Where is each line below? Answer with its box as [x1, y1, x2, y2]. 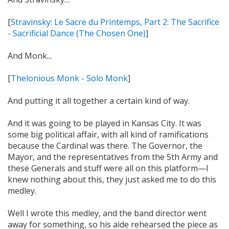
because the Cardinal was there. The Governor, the [8, 140, 202, 151]
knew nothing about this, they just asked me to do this [8, 173, 216, 185]
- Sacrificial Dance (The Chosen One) [8, 27, 146, 39]
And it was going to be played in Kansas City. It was [8, 117, 201, 129]
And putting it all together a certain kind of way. [8, 95, 190, 106]
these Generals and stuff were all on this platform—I [8, 162, 209, 174]
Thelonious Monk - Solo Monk [11, 72, 128, 84]
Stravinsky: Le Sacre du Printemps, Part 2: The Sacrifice [11, 16, 219, 28]
